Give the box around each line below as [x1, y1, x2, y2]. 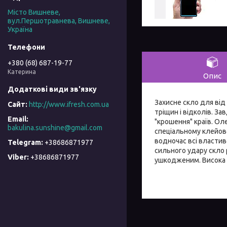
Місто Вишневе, [8, 8, 60, 17]
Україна [8, 25, 32, 34]
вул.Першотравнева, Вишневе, [8, 17, 110, 25]
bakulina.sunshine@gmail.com [8, 124, 102, 132]
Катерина [8, 68, 36, 75]
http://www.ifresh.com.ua [29, 100, 109, 109]
